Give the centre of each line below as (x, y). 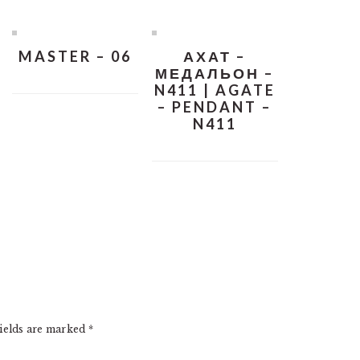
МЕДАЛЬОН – (215, 74)
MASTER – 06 (75, 57)
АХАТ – (215, 57)
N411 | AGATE (215, 90)
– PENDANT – (215, 107)
